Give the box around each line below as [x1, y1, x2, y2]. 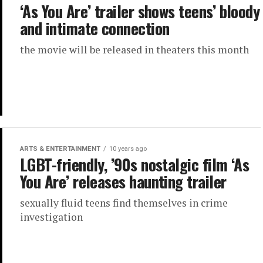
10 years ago [109, 145, 147, 153]
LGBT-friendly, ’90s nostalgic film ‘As [20, 153, 249, 177]
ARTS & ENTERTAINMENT [20, 145, 100, 153]
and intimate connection [20, 16, 170, 40]
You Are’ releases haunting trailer [20, 170, 227, 194]
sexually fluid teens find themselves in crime [20, 196, 228, 210]
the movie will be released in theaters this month [20, 43, 249, 56]
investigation [20, 210, 83, 224]
